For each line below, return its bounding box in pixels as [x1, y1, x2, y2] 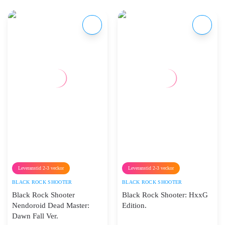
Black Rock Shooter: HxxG [122, 190, 208, 199]
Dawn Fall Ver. [12, 211, 58, 220]
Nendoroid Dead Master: [12, 201, 89, 209]
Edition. [122, 201, 147, 209]
